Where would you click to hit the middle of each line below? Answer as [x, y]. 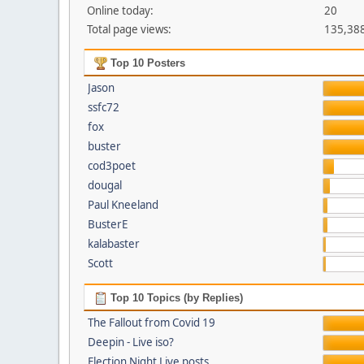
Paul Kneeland [123, 205]
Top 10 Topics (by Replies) [175, 298]
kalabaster [113, 244]
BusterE [107, 224]
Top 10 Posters [146, 63]
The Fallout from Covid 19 [151, 323]
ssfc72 [103, 107]
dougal [104, 185]
